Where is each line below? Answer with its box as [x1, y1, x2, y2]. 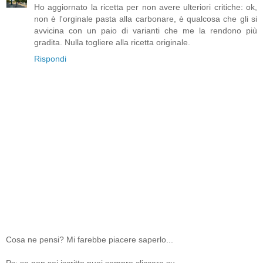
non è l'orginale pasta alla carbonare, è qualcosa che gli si [34, 14, 257, 24]
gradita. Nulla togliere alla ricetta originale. [34, 38, 190, 48]
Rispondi [34, 54, 66, 64]
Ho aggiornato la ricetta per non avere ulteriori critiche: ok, [34, 2, 257, 12]
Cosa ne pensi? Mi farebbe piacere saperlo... [6, 235, 173, 245]
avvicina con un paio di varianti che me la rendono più [34, 26, 257, 36]
